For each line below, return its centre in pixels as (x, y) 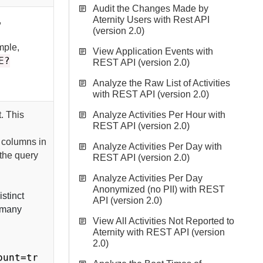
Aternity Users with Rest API (151, 20)
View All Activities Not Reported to (163, 221)
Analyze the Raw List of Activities (161, 83)
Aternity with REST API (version (159, 232)
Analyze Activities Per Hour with (159, 115)
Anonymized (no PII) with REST (159, 189)
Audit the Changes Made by (151, 9)
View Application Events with (153, 51)
